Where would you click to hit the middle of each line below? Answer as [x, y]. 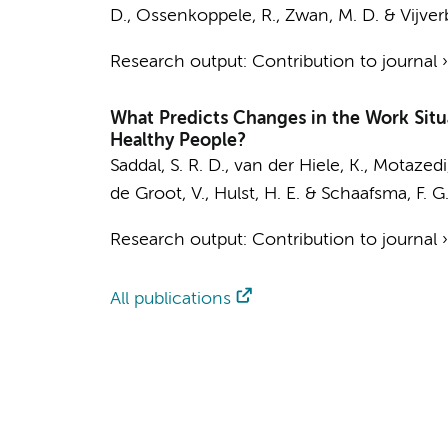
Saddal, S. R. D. [167, 166]
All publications [170, 299]
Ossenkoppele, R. [205, 16]
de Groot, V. [157, 194]
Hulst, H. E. [256, 194]
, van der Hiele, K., [298, 166]
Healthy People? [177, 141]
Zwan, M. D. [331, 16]
